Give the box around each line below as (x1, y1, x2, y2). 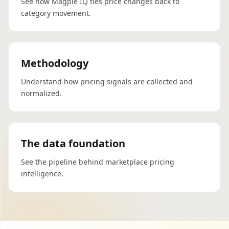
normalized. (21, 88, 62, 98)
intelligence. (21, 169, 63, 178)
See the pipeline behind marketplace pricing (21, 157, 174, 167)
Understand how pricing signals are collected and (21, 77, 193, 86)
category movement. (21, 8, 91, 18)
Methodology (21, 56, 88, 70)
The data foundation (21, 136, 125, 150)
